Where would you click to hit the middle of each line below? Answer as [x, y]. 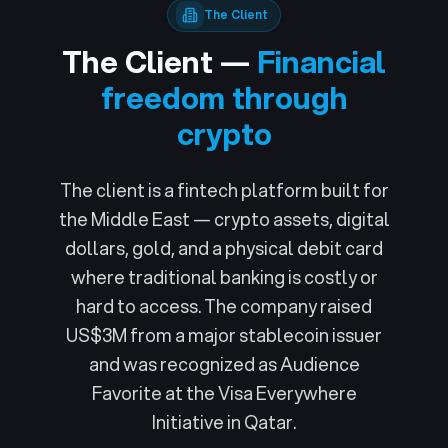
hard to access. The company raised [224, 306]
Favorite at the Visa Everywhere [224, 393]
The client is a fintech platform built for [224, 190]
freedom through [224, 97]
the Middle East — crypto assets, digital [224, 219]
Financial [321, 61]
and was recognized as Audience [224, 364]
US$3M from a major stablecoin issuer [224, 335]
